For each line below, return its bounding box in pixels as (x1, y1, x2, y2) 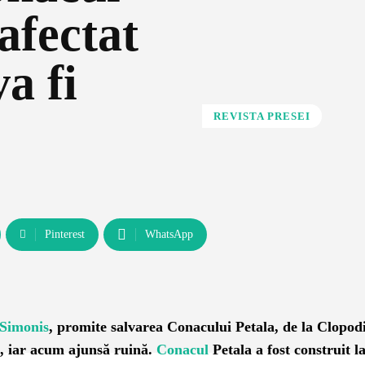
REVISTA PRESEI (213, 110, 310, 122)
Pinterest (45, 228, 85, 240)
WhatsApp (145, 228, 193, 240)
